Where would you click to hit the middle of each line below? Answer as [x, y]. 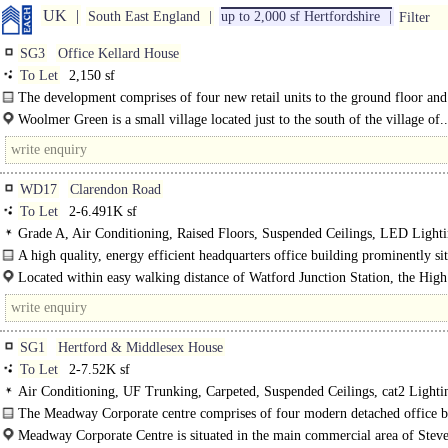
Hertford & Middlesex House [140, 347]
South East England [144, 16]
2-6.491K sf [101, 211]
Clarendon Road [115, 189]
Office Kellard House [118, 53]
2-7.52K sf [97, 369]
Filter [414, 17]
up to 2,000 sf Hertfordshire [300, 16]
